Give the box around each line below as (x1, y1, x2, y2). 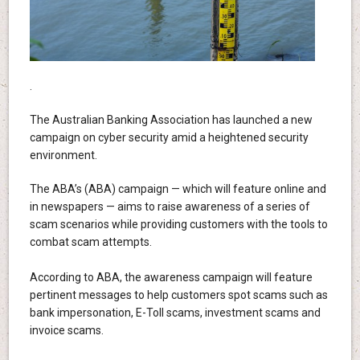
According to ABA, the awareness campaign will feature (29, 271, 313, 284)
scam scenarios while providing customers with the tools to (29, 218, 328, 231)
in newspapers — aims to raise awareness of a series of (29, 200, 310, 214)
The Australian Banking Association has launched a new (29, 113, 313, 127)
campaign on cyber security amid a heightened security (29, 131, 309, 145)
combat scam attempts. (29, 235, 152, 249)
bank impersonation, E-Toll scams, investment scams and (29, 306, 321, 320)
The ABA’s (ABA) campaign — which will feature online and (29, 182, 326, 196)
